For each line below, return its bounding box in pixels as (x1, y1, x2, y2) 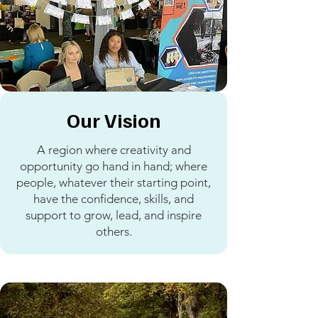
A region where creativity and (36, 143, 191, 157)
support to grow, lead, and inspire (26, 208, 202, 222)
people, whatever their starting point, (16, 175, 211, 190)
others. (95, 224, 132, 238)
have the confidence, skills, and (33, 192, 194, 206)
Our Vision (67, 107, 160, 132)
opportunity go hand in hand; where (20, 159, 207, 173)
